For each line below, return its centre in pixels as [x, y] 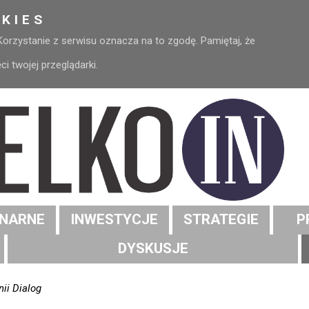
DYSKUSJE [153, 249]
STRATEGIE [221, 220]
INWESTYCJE [114, 220]
